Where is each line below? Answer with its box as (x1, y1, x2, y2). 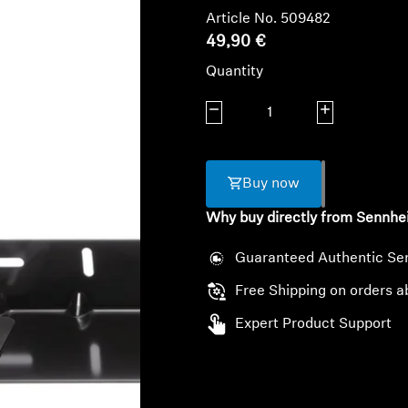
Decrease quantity (205, 104, 314, 117)
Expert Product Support (234, 317, 392, 331)
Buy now (241, 177, 300, 191)
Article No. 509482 (205, 12, 331, 26)
